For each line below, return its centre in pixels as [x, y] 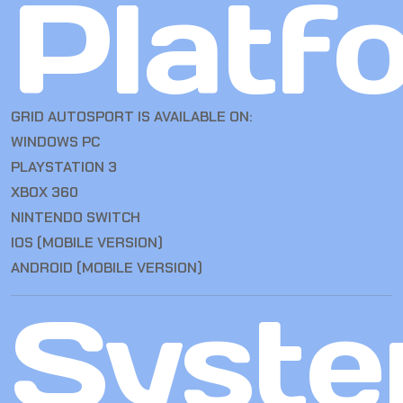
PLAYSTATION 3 [64, 167]
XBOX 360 [45, 193]
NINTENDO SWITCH [76, 218]
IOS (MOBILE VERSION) [87, 243]
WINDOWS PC [55, 142]
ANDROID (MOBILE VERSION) [107, 268]
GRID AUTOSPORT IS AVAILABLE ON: [132, 117]
